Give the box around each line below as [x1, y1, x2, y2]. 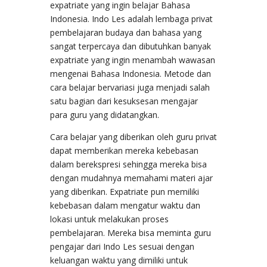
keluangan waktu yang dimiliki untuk [50, 254, 188, 266]
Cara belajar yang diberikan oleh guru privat [50, 131, 217, 142]
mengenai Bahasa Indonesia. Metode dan [50, 67, 211, 79]
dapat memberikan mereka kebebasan [50, 144, 198, 156]
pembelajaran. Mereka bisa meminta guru [50, 226, 211, 238]
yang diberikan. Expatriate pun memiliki [50, 185, 199, 197]
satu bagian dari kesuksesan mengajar [50, 95, 198, 107]
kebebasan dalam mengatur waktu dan [50, 199, 200, 211]
